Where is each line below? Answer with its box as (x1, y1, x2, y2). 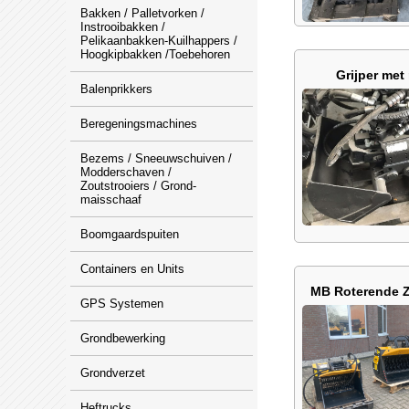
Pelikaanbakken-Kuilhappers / (80, 34, 237, 47)
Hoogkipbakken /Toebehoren (80, 47, 230, 61)
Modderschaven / (80, 165, 172, 179)
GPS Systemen (80, 297, 163, 310)
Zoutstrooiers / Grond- (80, 179, 196, 193)
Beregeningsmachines (80, 117, 197, 131)
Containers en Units (80, 262, 184, 276)
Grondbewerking (80, 331, 165, 345)
